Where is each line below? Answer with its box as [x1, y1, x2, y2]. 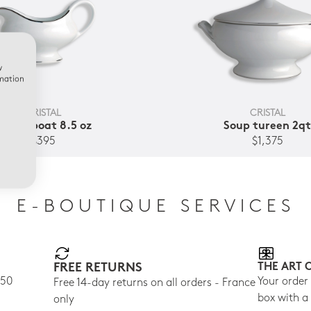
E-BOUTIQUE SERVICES [16, 198, 295, 217]
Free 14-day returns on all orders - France [53, 277, 255, 289]
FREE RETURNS [53, 261, 142, 275]
